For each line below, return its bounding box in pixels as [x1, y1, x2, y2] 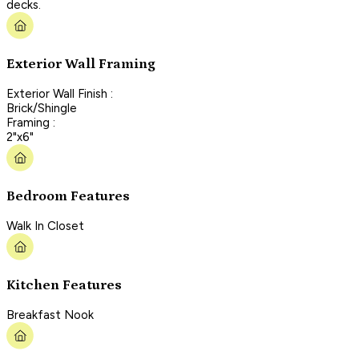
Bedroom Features [6, 188, 130, 205]
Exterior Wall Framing [6, 56, 155, 73]
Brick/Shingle [6, 100, 77, 115]
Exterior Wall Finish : [6, 86, 113, 101]
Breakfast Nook [6, 307, 94, 322]
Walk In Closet [6, 218, 84, 233]
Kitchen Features [6, 277, 122, 294]
